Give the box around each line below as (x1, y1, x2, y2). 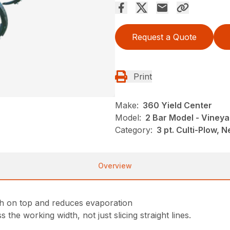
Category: (115, 125, 152, 136)
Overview (98, 161, 132, 170)
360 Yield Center (143, 100, 212, 111)
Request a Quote (132, 32, 197, 43)
